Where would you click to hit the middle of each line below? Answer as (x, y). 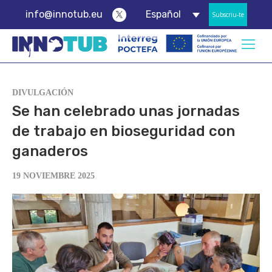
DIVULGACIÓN (43, 93)
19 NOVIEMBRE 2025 (53, 176)
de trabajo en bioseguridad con (124, 131)
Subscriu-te (228, 15)
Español (163, 15)
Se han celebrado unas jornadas (126, 111)
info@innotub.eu (64, 14)
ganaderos (50, 151)
